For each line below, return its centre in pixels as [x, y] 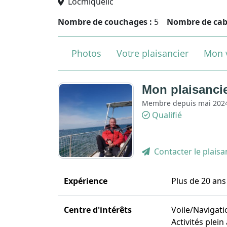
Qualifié [167, 115]
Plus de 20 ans [199, 181]
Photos [86, 53]
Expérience [86, 181]
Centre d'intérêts [98, 210]
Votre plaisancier [153, 53]
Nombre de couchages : [105, 22]
